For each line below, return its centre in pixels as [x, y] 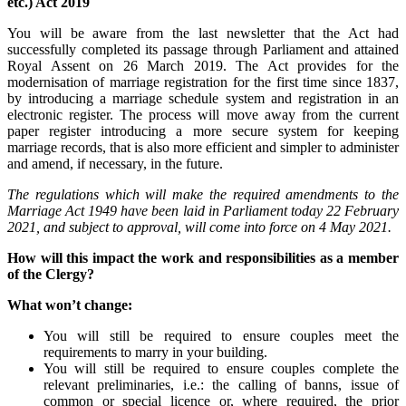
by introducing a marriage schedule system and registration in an [203, 99]
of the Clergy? [51, 275]
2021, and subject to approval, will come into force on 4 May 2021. [199, 227]
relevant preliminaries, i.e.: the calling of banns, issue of [221, 385]
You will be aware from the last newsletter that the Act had [203, 34]
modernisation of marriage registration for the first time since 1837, [203, 82]
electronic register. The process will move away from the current [203, 115]
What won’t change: [70, 305]
